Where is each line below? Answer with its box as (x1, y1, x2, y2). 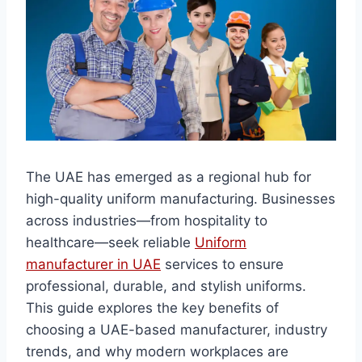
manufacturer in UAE (26, 256, 161, 273)
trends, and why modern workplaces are (26, 343, 288, 360)
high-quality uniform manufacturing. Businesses (26, 191, 335, 208)
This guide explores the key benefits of (26, 300, 279, 317)
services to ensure (161, 256, 284, 273)
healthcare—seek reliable (26, 234, 195, 251)
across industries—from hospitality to (26, 213, 267, 229)
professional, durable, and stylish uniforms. (26, 278, 306, 295)
